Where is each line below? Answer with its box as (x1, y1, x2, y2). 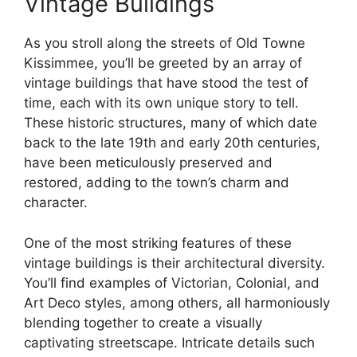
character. (24, 194, 88, 211)
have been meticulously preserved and (24, 155, 273, 171)
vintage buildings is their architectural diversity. (24, 254, 325, 271)
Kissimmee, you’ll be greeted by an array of (24, 55, 302, 72)
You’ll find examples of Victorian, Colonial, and (24, 274, 320, 291)
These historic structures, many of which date (24, 115, 317, 131)
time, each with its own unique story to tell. (24, 95, 299, 112)
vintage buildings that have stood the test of (24, 75, 308, 92)
